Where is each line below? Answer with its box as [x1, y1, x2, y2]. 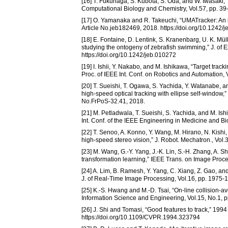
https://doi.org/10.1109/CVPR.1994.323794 [81, 214, 200, 221]
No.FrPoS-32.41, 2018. [81, 98, 145, 105]
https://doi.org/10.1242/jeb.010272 [81, 51, 176, 59]
